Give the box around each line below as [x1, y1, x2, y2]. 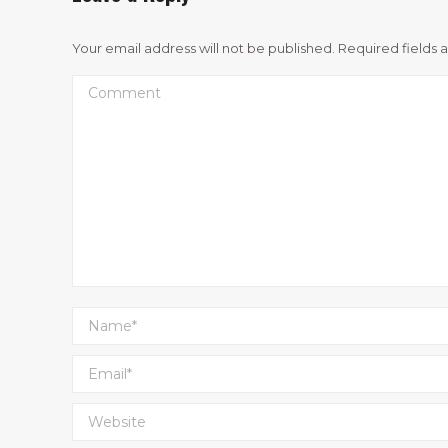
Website [72, 404, 146, 426]
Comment [72, 76, 164, 98]
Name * [72, 308, 139, 330]
